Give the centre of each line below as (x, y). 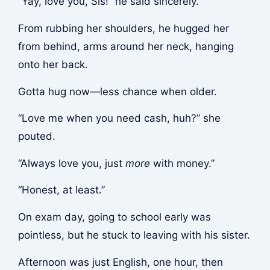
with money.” (182, 163)
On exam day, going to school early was (114, 217)
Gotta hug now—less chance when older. (117, 91)
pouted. (36, 137)
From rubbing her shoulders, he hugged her (123, 29)
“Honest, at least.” (61, 190)
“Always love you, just (71, 163)
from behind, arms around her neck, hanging (126, 47)
